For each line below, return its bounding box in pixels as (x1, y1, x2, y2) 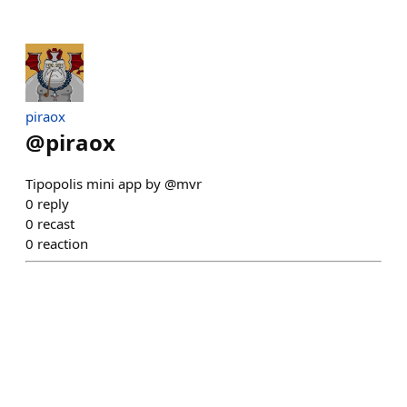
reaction (37, 234, 88, 253)
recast (37, 214, 74, 233)
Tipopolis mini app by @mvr (25, 174, 202, 193)
